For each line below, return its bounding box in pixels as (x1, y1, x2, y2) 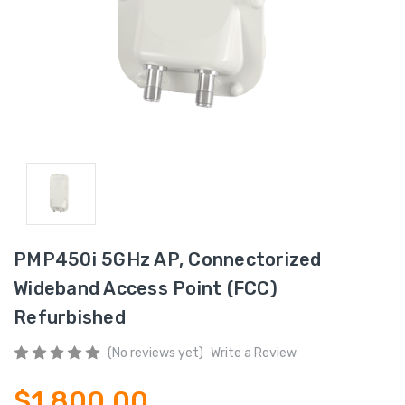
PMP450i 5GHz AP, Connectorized (14, 248, 322, 270)
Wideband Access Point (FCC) (14, 277, 278, 299)
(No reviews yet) (107, 344, 203, 361)
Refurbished (14, 306, 126, 328)
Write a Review (210, 344, 297, 361)
